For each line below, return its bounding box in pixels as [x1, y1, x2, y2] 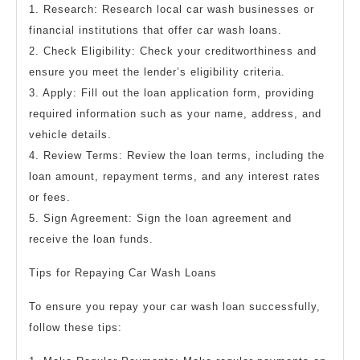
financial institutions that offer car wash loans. [29, 24, 282, 36]
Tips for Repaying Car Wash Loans [29, 267, 217, 279]
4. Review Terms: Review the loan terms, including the [29, 149, 325, 162]
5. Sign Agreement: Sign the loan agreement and [29, 212, 292, 224]
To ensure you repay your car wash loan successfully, [29, 301, 321, 313]
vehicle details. [29, 129, 112, 141]
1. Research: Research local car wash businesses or [29, 3, 314, 15]
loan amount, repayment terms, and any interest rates [29, 170, 321, 182]
